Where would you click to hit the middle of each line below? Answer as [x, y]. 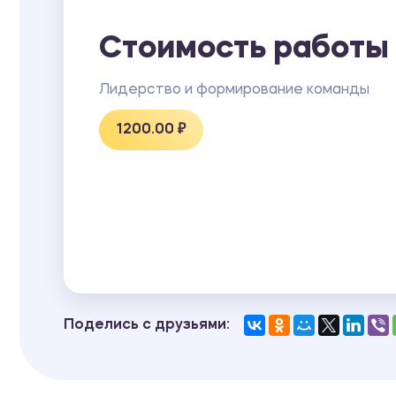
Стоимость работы [244, 49]
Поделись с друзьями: [147, 325]
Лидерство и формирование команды [234, 90]
